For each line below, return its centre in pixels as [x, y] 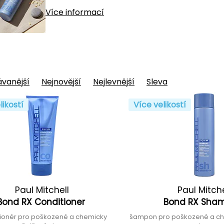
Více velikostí [159, 105]
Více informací [75, 12]
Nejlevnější [114, 82]
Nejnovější [61, 82]
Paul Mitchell [42, 190]
